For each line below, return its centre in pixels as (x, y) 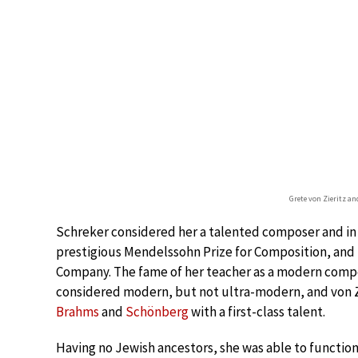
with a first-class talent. (257, 312)
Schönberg (157, 312)
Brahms (78, 312)
